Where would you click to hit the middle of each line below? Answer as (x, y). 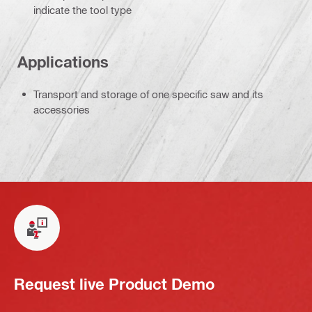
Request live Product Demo (114, 284)
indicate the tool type (83, 10)
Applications (63, 62)
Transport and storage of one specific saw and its (148, 94)
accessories (62, 110)
